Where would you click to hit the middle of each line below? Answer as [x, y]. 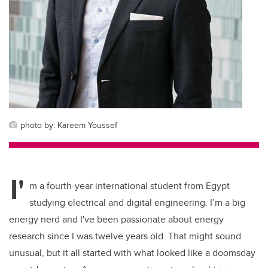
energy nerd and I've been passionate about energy [116, 220]
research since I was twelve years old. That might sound [125, 236]
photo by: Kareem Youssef [69, 125]
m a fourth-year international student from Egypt [130, 186]
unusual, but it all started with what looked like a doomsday [132, 253]
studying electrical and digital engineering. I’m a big [137, 203]
